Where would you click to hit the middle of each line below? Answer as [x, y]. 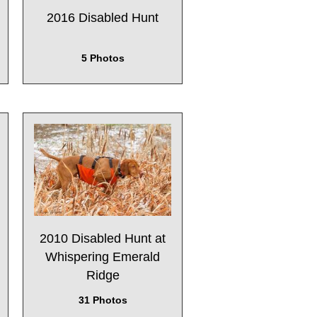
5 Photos [103, 58]
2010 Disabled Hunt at [103, 238]
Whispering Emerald [103, 257]
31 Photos [103, 300]
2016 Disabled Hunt [103, 17]
